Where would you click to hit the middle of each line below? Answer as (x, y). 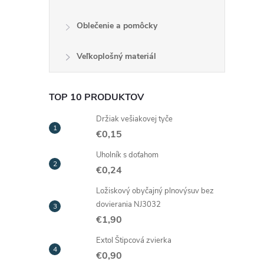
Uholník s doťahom (127, 155)
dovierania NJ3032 (128, 204)
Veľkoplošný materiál (116, 56)
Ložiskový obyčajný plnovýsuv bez (155, 191)
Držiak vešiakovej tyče (134, 119)
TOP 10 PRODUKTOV (96, 97)
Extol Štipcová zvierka (134, 240)
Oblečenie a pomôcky (117, 26)
